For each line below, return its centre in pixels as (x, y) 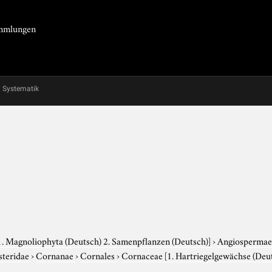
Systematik (21, 89)
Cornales (99, 255)
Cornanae (56, 255)
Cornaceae (143, 255)
